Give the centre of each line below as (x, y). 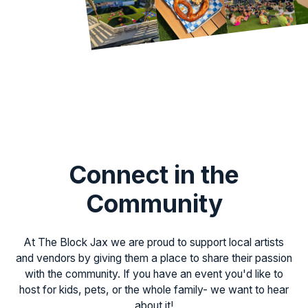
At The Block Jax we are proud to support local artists (154, 243)
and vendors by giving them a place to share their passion (154, 258)
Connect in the (154, 175)
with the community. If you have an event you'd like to (154, 274)
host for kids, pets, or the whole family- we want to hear (154, 290)
